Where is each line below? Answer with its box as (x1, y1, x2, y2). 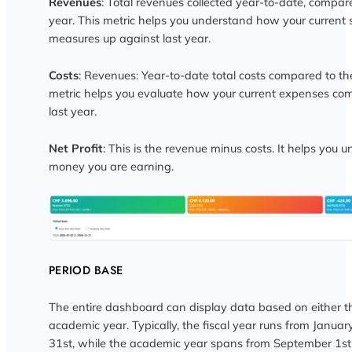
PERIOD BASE (48, 261, 123, 278)
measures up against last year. (48, 31, 211, 46)
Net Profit (48, 141, 103, 156)
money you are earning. (48, 159, 174, 174)
